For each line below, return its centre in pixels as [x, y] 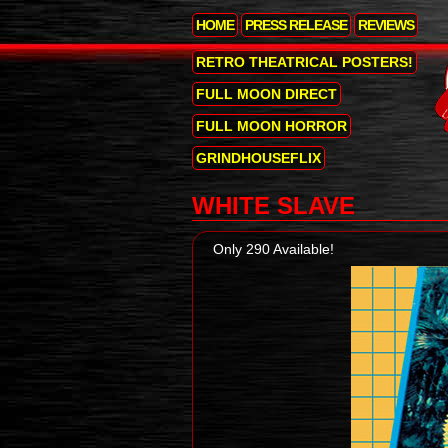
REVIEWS [386, 25]
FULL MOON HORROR [271, 126]
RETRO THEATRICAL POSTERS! [304, 62]
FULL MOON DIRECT [266, 94]
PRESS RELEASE [296, 25]
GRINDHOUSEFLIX [258, 158]
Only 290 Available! [273, 249]
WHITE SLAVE [273, 205]
